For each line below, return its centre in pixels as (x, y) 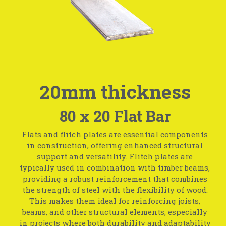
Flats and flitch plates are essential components (115, 134)
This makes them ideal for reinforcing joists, (115, 201)
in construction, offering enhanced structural (115, 146)
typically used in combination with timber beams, (115, 168)
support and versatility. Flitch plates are (115, 157)
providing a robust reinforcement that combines (115, 179)
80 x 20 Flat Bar (115, 116)
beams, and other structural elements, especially (115, 212)
